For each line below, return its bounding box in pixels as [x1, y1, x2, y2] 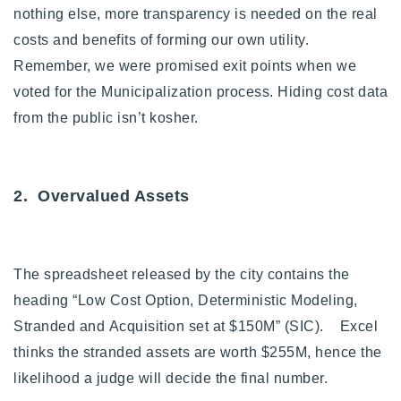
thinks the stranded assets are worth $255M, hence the [13, 344, 382, 360]
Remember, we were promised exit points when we [13, 57, 356, 73]
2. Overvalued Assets [13, 186, 190, 205]
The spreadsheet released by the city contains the [13, 266, 350, 282]
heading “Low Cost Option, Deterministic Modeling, [13, 292, 358, 308]
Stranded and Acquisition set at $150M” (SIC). [13, 318, 332, 334]
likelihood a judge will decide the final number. [13, 370, 340, 386]
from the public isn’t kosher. [13, 109, 202, 125]
